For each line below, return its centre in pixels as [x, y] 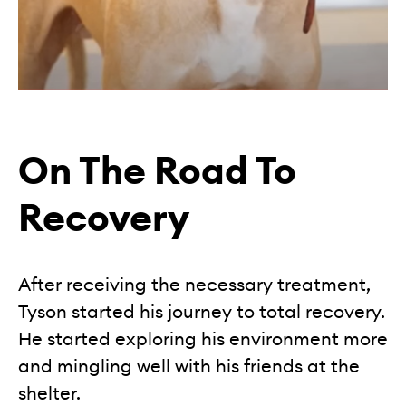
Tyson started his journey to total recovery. [202, 312]
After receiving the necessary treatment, [194, 285]
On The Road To [157, 172]
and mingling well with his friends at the [189, 367]
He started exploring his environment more [203, 339]
